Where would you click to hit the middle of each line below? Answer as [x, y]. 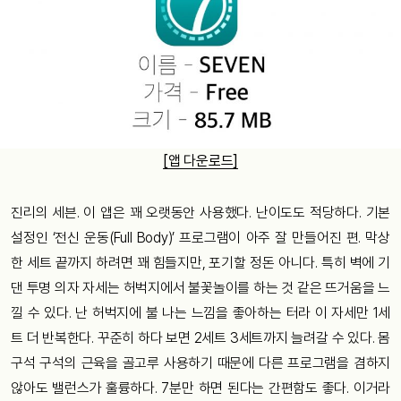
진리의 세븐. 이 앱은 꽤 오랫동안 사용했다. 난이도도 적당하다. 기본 [200, 212]
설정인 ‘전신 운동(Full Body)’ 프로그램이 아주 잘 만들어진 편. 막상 [200, 237]
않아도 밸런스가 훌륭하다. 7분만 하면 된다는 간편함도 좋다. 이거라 [200, 388]
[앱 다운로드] [200, 160]
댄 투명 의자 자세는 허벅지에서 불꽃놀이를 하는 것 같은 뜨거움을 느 [200, 287]
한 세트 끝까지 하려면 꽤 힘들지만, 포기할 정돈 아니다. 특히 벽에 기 [200, 262]
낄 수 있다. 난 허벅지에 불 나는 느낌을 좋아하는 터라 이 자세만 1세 [200, 312]
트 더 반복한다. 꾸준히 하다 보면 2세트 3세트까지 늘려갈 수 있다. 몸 [200, 337]
